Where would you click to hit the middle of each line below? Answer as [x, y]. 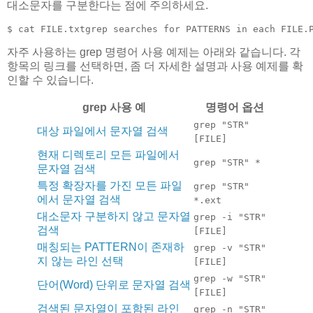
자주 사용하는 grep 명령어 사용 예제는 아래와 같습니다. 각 [154, 52]
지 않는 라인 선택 [80, 261]
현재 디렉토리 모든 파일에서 [108, 155]
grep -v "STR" [230, 248]
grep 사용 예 [114, 108]
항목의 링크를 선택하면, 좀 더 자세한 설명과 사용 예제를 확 [155, 66]
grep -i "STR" [230, 217]
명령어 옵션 [235, 108]
